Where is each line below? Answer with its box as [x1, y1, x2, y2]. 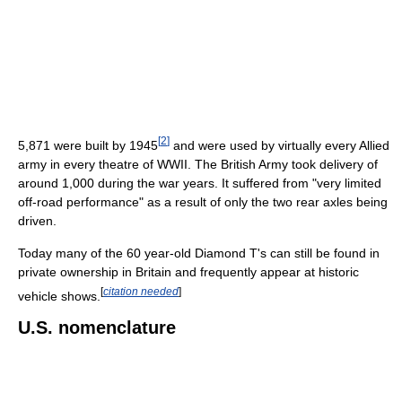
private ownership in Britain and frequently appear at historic [18, 264, 359, 279]
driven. [18, 213, 57, 228]
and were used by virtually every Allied [170, 137, 389, 153]
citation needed [103, 284, 179, 297]
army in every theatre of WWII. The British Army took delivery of [18, 156, 378, 171]
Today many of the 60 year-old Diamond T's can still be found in [18, 245, 380, 260]
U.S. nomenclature [18, 318, 176, 338]
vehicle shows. [18, 288, 100, 303]
